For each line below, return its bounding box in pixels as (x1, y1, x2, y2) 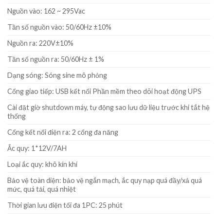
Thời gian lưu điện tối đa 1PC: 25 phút (7, 201, 123, 210)
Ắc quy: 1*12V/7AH (7, 144, 67, 153)
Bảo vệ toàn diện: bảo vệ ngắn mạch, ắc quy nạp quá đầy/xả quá (7, 176, 202, 185)
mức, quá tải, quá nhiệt (7, 185, 76, 194)
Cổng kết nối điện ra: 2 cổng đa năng (7, 128, 118, 137)
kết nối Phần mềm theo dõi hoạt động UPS (70, 87, 201, 96)
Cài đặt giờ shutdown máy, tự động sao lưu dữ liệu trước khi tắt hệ (7, 103, 210, 112)
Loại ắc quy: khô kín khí (7, 160, 77, 169)
